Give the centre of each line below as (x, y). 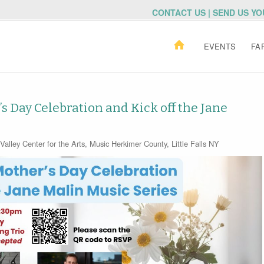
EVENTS (220, 46)
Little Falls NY (195, 143)
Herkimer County (139, 143)
